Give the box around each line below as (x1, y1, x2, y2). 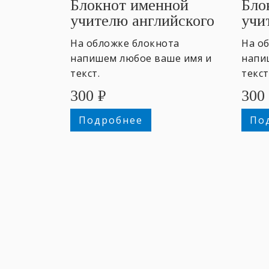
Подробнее (78, 113, 143, 127)
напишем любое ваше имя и (70, 51, 211, 65)
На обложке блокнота (70, 36, 180, 50)
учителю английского (70, 11, 214, 29)
